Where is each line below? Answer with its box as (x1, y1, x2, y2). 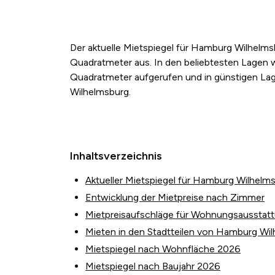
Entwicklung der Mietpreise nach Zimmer (85, 191, 265, 203)
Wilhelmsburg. (70, 85, 131, 98)
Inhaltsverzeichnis (70, 149, 162, 163)
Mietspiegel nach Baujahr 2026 (85, 260, 220, 272)
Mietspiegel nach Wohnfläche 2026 (85, 242, 241, 255)
